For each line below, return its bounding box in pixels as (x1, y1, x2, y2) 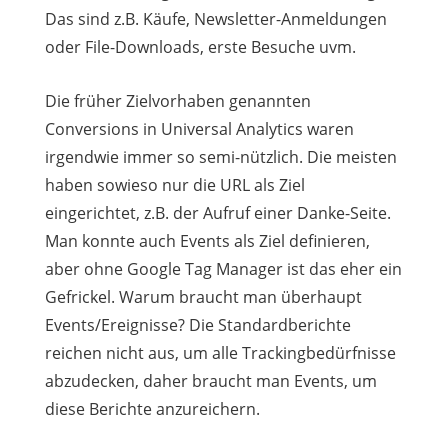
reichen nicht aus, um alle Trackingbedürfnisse (44, 341, 396, 364)
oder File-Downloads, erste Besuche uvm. (44, 35, 356, 58)
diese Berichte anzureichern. (44, 397, 260, 420)
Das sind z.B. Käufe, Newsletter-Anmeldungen (44, 7, 387, 30)
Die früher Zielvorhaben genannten (44, 89, 311, 112)
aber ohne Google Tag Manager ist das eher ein (44, 257, 402, 280)
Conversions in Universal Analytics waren (44, 117, 354, 140)
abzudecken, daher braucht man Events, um (44, 369, 377, 392)
